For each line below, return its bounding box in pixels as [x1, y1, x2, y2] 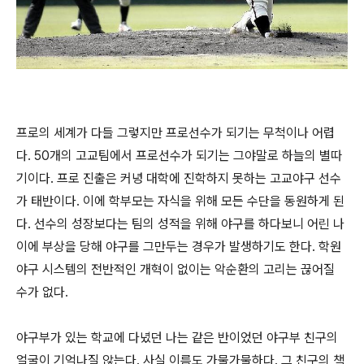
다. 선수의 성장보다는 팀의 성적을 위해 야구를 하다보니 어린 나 [16, 216, 344, 232]
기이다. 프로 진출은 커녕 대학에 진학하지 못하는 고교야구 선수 [16, 171, 341, 187]
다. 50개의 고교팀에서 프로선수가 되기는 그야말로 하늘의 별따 [16, 148, 342, 164]
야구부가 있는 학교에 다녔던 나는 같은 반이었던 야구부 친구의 [16, 330, 338, 346]
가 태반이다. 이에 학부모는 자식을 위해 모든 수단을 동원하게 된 [16, 193, 344, 210]
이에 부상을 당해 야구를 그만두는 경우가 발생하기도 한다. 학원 [16, 239, 341, 255]
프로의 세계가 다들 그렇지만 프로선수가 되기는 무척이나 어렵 [16, 125, 335, 141]
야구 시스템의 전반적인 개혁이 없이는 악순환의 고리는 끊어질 [16, 262, 335, 278]
